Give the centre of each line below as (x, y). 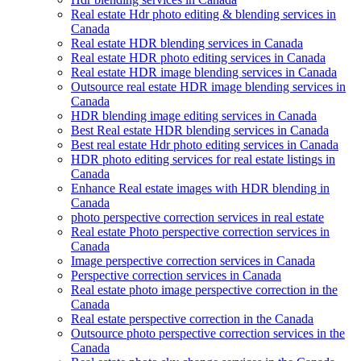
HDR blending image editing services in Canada (194, 115)
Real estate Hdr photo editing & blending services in (203, 14)
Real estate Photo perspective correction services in (200, 231)
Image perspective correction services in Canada (193, 260)
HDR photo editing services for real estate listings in (203, 159)
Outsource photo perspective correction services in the (208, 333)
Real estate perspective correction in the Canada (192, 318)
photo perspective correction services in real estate (197, 217)
